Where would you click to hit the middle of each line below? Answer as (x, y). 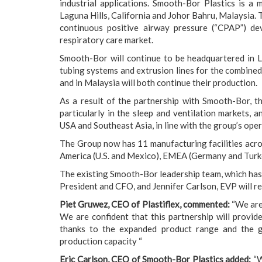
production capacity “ (101, 241)
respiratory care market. (107, 40)
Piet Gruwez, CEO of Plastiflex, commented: (145, 204)
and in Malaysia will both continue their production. (158, 82)
